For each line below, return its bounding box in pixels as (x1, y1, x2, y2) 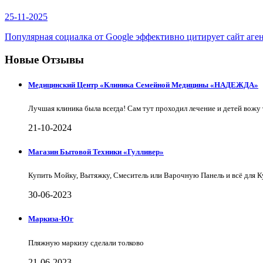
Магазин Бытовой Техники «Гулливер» (28, 147, 164, 157)
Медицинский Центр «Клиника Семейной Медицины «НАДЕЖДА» (28, 80, 258, 89)
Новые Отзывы (5, 53, 84, 66)
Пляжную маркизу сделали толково (28, 238, 144, 247)
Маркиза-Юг (28, 214, 73, 224)
